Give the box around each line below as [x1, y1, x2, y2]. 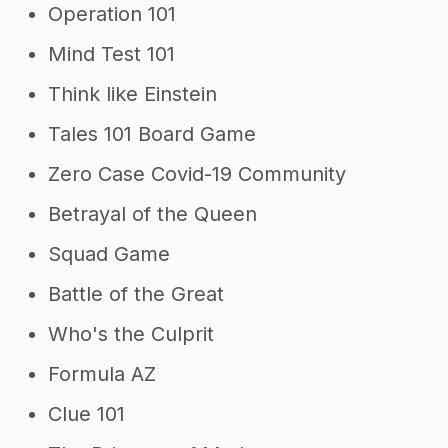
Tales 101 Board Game [48, 122, 256, 146]
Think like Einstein [48, 82, 217, 106]
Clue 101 [48, 402, 125, 426]
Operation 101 [48, 2, 176, 26]
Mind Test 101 [48, 42, 175, 66]
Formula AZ [48, 362, 156, 386]
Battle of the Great [48, 282, 224, 306]
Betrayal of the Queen [48, 202, 257, 226]
